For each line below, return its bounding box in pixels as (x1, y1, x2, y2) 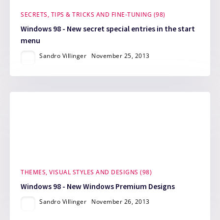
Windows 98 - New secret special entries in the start (21, 24, 195, 33)
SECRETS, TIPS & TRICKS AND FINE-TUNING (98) (21, 10, 165, 19)
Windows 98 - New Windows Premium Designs (21, 182, 175, 192)
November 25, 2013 (91, 51, 150, 60)
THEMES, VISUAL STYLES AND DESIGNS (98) (21, 168, 152, 177)
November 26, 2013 (91, 197, 150, 206)
